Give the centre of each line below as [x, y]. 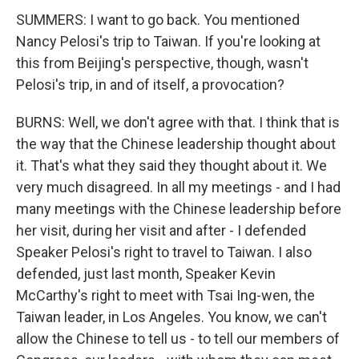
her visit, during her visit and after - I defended [161, 230]
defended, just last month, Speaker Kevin [146, 274]
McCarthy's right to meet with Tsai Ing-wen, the [165, 295]
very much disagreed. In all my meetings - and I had [178, 187]
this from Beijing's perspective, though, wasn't [162, 63]
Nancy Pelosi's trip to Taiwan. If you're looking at [168, 41]
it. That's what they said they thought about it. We [171, 165]
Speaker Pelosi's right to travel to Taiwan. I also [164, 252]
